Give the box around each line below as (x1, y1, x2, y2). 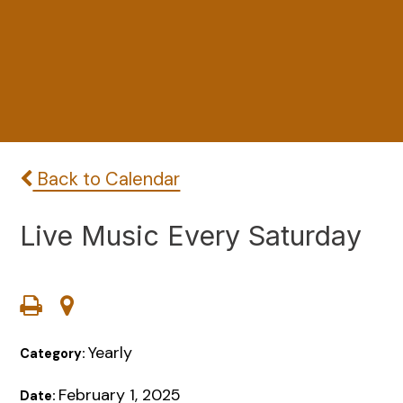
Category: (20, 345, 89, 363)
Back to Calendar (32, 167, 181, 192)
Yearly (88, 342, 133, 364)
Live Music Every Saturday (20, 219, 363, 252)
